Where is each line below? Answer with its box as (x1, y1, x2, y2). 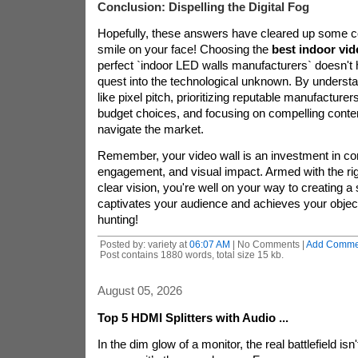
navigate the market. (97, 122, 204, 136)
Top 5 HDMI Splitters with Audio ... (97, 311, 288, 324)
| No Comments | (229, 239, 306, 249)
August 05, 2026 (97, 284, 182, 297)
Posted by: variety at (99, 239, 189, 249)
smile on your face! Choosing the (97, 42, 272, 56)
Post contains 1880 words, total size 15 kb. (99, 249, 284, 260)
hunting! (97, 213, 138, 226)
